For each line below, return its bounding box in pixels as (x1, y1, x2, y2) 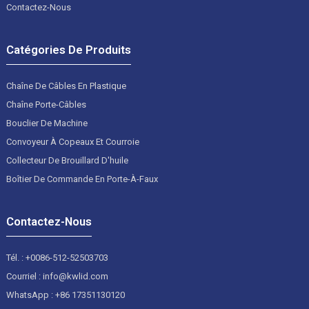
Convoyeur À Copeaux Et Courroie (6, 136, 139, 147)
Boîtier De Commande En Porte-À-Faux (6, 173, 158, 184)
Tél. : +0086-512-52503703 (6, 252, 108, 263)
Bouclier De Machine (6, 117, 88, 128)
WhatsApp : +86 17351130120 (6, 289, 125, 300)
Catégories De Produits (6, 43, 131, 57)
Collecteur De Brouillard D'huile (6, 154, 128, 166)
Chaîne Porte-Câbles (6, 99, 86, 110)
